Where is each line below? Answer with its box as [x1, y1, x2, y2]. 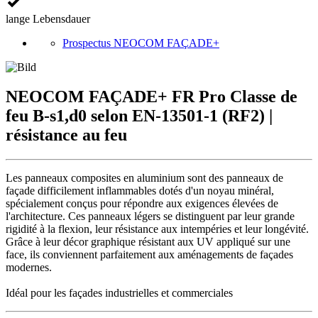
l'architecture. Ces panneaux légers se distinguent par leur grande [6, 210, 295, 223]
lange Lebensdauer [6, 12, 90, 25]
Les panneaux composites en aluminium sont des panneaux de [6, 172, 283, 185]
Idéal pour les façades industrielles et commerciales [6, 287, 233, 300]
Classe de [230, 87, 297, 106]
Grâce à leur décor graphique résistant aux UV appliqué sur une [6, 236, 290, 248]
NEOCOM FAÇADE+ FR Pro [6, 87, 226, 106]
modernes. [6, 261, 52, 274]
